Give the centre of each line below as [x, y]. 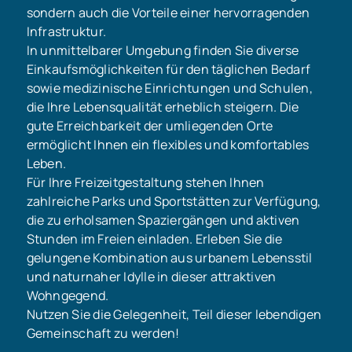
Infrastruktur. [66, 32]
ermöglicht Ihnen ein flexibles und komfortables [168, 145]
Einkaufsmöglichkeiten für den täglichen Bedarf [169, 70]
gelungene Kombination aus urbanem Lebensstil [169, 258]
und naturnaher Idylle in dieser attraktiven [151, 277]
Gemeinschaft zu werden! [103, 334]
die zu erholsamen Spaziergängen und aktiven [163, 220]
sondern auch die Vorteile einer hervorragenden [168, 13]
